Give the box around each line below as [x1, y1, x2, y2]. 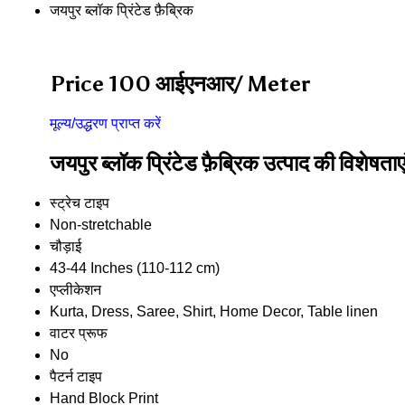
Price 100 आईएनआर [50, 70, 234, 97]
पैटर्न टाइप [50, 368, 102, 384]
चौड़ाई [50, 238, 81, 254]
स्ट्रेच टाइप [50, 194, 109, 211]
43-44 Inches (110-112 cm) [50, 259, 220, 276]
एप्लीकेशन [50, 281, 101, 297]
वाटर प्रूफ [50, 325, 108, 341]
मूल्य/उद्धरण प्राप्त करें [50, 115, 161, 131]
